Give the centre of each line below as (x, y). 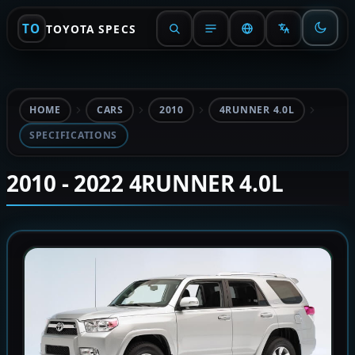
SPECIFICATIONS (74, 135)
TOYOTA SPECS (91, 29)
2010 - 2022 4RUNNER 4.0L (145, 183)
